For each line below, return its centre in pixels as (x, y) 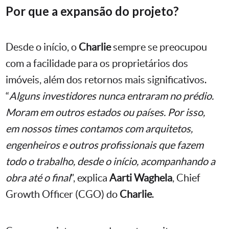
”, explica (90, 178)
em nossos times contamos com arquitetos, (99, 129)
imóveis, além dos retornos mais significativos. (106, 79)
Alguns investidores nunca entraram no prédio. (111, 96)
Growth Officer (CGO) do (63, 194)
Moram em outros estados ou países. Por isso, (105, 112)
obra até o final (38, 178)
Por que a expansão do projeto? (92, 11)
